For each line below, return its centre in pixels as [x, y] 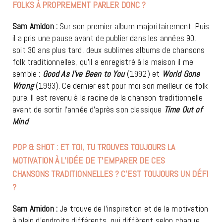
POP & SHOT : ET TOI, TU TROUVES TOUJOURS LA [94, 147]
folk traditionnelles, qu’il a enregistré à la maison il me [103, 62]
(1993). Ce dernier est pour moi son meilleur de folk [120, 86]
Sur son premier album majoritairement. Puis [134, 27]
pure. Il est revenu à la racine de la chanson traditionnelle [108, 98]
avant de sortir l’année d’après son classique [88, 110]
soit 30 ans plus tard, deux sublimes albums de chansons [109, 50]
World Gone [181, 74]
